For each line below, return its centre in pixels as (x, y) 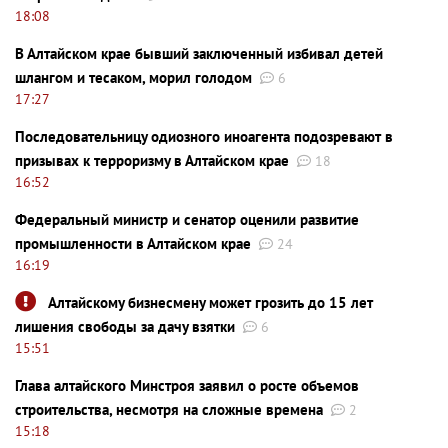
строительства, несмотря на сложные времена (169, 409)
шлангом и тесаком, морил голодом (133, 77)
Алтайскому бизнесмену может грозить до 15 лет (210, 302)
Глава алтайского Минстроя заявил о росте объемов (187, 385)
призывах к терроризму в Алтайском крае (152, 160)
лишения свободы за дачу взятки (125, 326)
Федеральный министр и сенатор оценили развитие (187, 219)
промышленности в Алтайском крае (133, 243)
